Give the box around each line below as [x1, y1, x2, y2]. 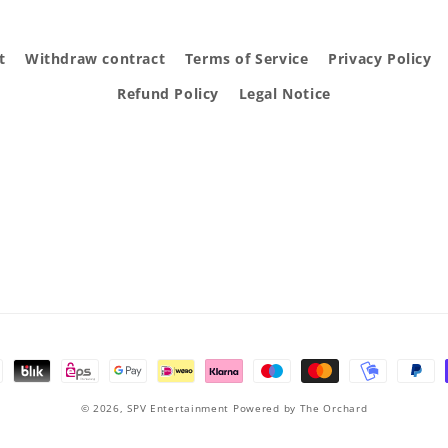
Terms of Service [184, 49, 309, 68]
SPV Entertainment [127, 401, 230, 415]
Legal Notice [238, 84, 331, 103]
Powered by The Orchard [232, 401, 368, 415]
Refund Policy [117, 84, 219, 103]
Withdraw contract [25, 49, 166, 68]
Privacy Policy [328, 49, 432, 68]
